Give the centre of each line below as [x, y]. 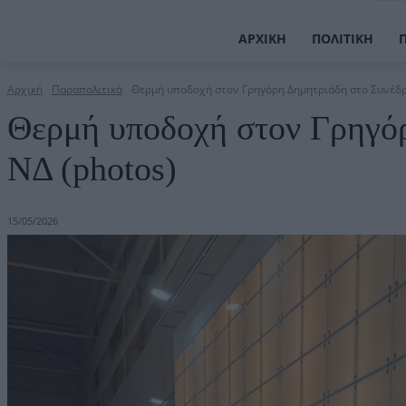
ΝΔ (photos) [92, 169]
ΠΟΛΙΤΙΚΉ [342, 39]
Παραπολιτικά [87, 90]
